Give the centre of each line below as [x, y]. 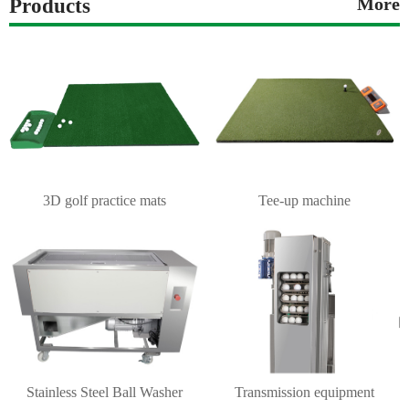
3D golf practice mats [105, 201]
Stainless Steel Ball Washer [105, 392]
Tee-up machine [304, 201]
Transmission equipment [304, 392]
